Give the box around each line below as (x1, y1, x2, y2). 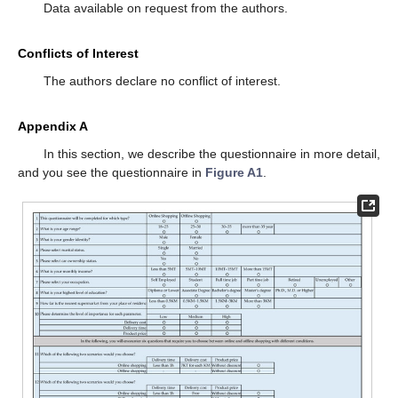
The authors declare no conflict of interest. (43, 74, 281, 89)
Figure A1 (205, 165, 263, 180)
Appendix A (18, 119, 88, 134)
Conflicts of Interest (18, 46, 139, 61)
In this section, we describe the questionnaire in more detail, (43, 147, 380, 162)
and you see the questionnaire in (18, 165, 205, 180)
